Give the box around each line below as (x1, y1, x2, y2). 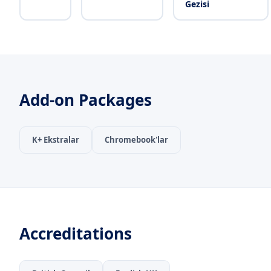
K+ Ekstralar (32, 134, 79, 145)
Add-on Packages (19, 89, 152, 111)
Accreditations (19, 223, 132, 244)
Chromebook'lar (105, 134, 168, 145)
